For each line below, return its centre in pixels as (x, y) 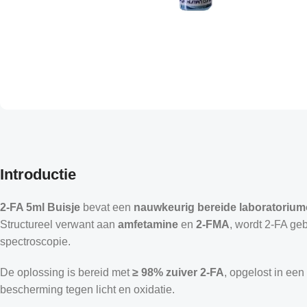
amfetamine (148, 224)
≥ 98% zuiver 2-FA (178, 272)
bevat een (107, 207)
